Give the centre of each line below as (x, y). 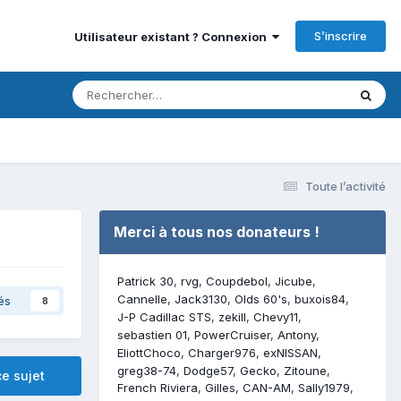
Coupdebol (237, 281)
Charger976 (222, 352)
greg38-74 (147, 370)
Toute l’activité (346, 186)
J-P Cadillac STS (164, 316)
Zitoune (305, 370)
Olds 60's (261, 299)
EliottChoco (149, 352)
